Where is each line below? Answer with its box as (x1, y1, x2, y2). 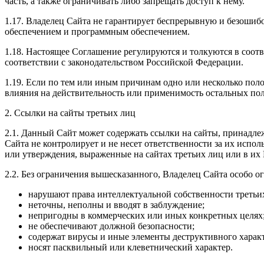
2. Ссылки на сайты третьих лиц (5, 108, 136, 118)
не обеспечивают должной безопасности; (28, 221, 194, 232)
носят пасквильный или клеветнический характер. (28, 242, 233, 253)
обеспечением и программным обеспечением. (5, 27, 190, 37)
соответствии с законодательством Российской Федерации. (5, 57, 243, 68)
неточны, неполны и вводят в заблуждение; (28, 200, 204, 210)
